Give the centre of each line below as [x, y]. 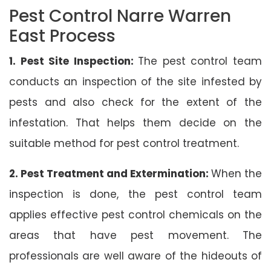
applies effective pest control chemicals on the [135, 214]
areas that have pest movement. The [135, 235]
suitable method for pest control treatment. [124, 143]
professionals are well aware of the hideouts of [135, 256]
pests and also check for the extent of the [135, 102]
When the [237, 173]
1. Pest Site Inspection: [74, 61]
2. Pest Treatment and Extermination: [110, 173]
